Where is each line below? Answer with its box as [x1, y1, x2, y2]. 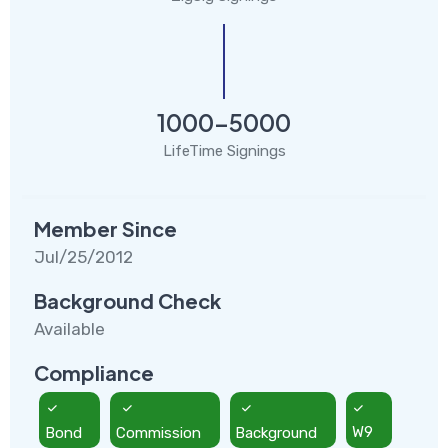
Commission [116, 423, 202, 442]
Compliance [34, 359, 154, 385]
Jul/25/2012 [34, 246, 133, 267]
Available [34, 318, 105, 339]
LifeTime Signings [162, 141, 286, 160]
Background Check [34, 287, 221, 313]
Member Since [34, 215, 177, 241]
